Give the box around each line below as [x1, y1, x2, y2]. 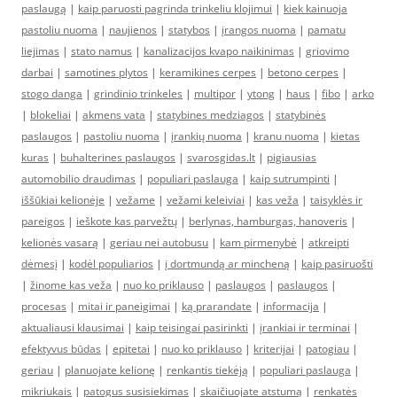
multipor [194, 86, 236, 102]
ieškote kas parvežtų [76, 214, 177, 230]
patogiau [306, 341, 349, 357]
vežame [116, 192, 155, 208]
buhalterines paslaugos [60, 150, 175, 166]
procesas [21, 299, 66, 315]
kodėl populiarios [69, 256, 153, 272]
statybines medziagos [157, 107, 264, 123]
